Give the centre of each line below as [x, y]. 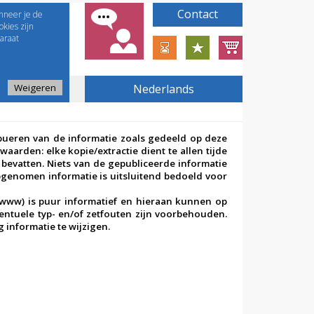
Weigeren [35, 88]
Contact [198, 14]
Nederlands [164, 89]
